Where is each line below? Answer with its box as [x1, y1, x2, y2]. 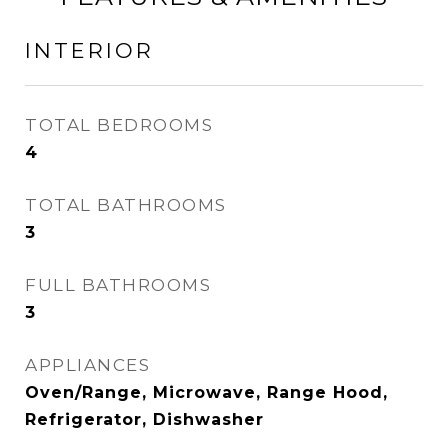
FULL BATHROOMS [25, 275, 211, 295]
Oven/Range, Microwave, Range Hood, [25, 383, 388, 402]
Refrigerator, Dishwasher [25, 410, 264, 429]
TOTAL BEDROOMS [25, 115, 213, 135]
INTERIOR [25, 38, 154, 63]
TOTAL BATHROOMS [25, 195, 227, 215]
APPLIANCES [25, 355, 150, 375]
